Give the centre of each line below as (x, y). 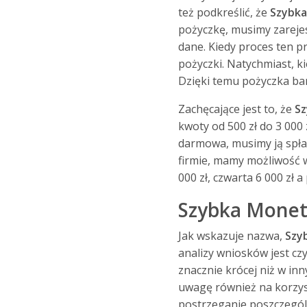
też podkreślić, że (224, 13)
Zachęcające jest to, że (236, 109)
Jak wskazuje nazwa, (231, 236)
